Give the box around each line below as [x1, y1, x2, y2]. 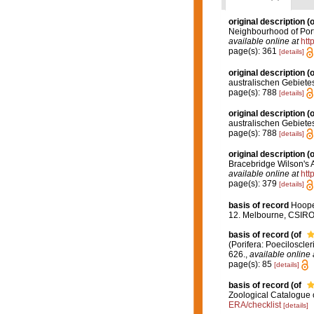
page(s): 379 [228, 179, 279, 189]
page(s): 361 [228, 46, 279, 57]
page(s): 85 [228, 259, 274, 269]
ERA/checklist [228, 299, 281, 310]
